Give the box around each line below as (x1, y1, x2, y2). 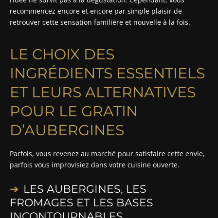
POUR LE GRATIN (10, 102, 138, 120)
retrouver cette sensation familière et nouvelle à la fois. (10, 17, 190, 27)
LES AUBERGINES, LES (23, 182, 146, 196)
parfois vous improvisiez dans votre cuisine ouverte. (10, 160, 180, 169)
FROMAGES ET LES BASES (10, 196, 153, 209)
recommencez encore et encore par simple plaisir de (10, 6, 182, 16)
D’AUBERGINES (10, 121, 124, 139)
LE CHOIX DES (10, 45, 114, 63)
